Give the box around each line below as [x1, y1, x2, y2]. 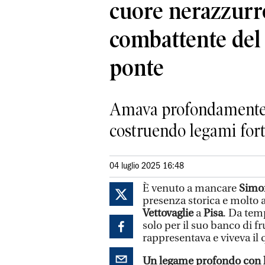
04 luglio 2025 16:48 [109, 161, 184, 170]
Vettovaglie [143, 206, 193, 219]
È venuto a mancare [143, 182, 239, 195]
